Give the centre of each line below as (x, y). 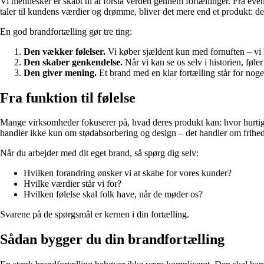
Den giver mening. (60, 72)
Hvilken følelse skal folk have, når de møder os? (113, 194)
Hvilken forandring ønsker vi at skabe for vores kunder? (128, 173)
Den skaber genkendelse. (73, 62)
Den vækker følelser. (65, 51)
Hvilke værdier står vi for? (72, 184)
